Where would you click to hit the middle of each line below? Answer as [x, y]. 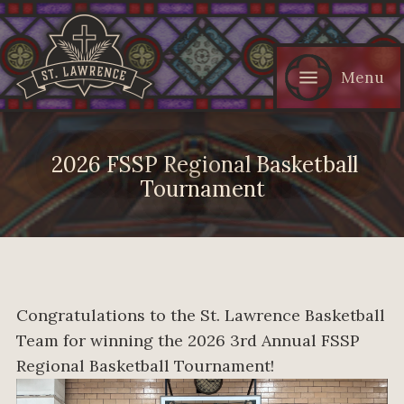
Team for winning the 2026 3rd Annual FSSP [188, 341]
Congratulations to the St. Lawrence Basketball [201, 316]
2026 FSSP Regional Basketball [202, 165]
